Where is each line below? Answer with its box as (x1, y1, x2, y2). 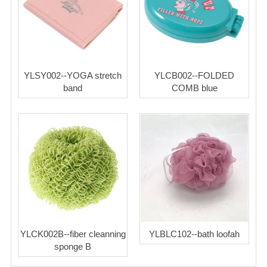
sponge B (54, 241, 91, 252)
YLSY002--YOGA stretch (24, 70, 122, 80)
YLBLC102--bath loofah (149, 228, 240, 239)
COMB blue (171, 82, 218, 93)
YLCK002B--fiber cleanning (20, 228, 126, 239)
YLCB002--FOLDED (154, 70, 234, 80)
